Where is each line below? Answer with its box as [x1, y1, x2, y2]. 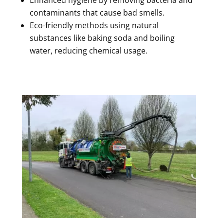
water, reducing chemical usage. [29, 45, 147, 56]
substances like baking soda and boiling [29, 32, 175, 43]
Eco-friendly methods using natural [29, 19, 159, 31]
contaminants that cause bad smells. [29, 7, 164, 18]
